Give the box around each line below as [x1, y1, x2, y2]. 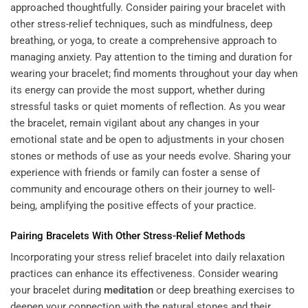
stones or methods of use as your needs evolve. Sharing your [10, 150, 291, 163]
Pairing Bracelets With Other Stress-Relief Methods [10, 229, 245, 242]
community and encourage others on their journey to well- [10, 183, 275, 196]
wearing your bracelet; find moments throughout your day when [10, 67, 298, 80]
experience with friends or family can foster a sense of [10, 166, 260, 179]
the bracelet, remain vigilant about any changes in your [10, 117, 259, 130]
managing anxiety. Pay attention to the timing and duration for [10, 51, 292, 64]
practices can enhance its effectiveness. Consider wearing [10, 267, 278, 280]
